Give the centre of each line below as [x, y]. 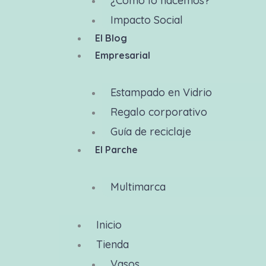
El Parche [116, 150]
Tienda [112, 244]
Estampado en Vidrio [161, 92]
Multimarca [138, 187]
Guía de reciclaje [151, 132]
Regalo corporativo [159, 112]
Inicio [109, 225]
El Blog [111, 38]
